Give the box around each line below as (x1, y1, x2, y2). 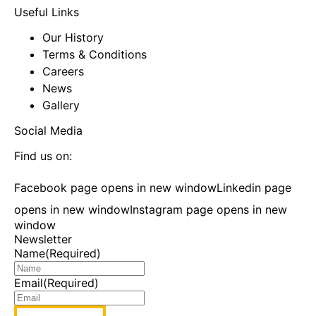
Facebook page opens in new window (14, 181, 217, 195)
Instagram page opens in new (130, 202, 287, 217)
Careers (42, 64, 84, 79)
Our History (42, 30, 104, 45)
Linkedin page (217, 181, 291, 195)
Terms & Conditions (42, 47, 147, 62)
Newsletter (14, 232, 72, 247)
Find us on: (14, 149, 72, 164)
